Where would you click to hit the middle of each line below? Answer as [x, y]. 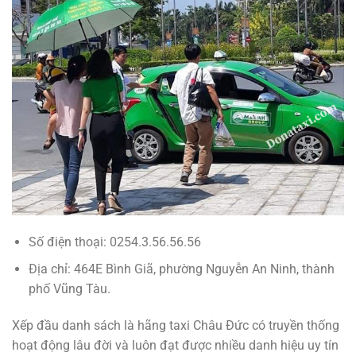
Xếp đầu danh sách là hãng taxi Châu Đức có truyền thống [176, 326]
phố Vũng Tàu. [69, 289]
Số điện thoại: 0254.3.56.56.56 [114, 242]
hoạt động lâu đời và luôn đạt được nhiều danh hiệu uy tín [175, 346]
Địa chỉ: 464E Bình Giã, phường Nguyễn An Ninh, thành [181, 269]
